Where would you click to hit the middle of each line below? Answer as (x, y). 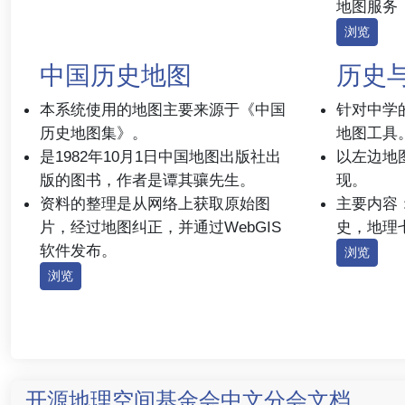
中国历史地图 (116, 75)
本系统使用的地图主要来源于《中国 (163, 109)
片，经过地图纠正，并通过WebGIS (160, 227)
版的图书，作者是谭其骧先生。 (147, 180)
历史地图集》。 (94, 133)
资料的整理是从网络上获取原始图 (155, 203)
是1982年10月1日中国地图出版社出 (160, 156)
